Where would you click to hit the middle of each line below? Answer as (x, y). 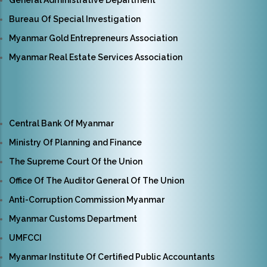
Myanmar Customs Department (73, 219)
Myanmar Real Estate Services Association (96, 58)
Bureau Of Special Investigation (75, 19)
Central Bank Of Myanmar (61, 124)
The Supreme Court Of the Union (76, 162)
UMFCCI (25, 238)
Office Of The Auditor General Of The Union (97, 181)
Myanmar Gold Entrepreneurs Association (93, 38)
